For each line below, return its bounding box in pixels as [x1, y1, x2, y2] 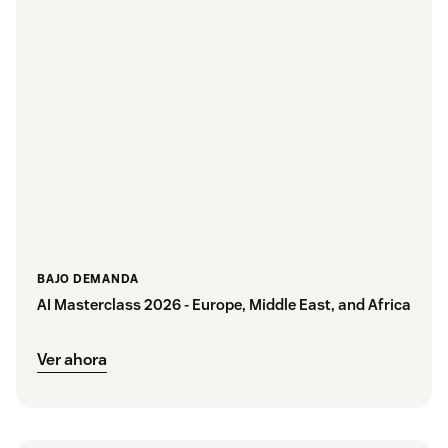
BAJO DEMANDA [37, 270, 139, 286]
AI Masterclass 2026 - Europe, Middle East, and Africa [37, 294, 411, 314]
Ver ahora [37, 348, 107, 370]
